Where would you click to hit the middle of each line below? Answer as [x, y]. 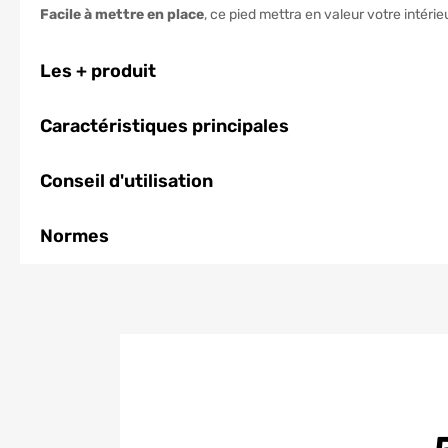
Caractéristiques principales [164, 126]
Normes [74, 236]
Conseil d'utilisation [126, 181]
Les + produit [98, 71]
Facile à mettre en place [122, 14]
